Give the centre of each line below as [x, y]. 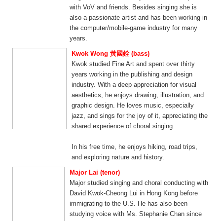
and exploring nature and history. [118, 157]
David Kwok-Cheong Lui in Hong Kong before [134, 193]
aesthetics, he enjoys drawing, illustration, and [138, 95]
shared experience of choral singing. [123, 126]
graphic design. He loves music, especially [133, 105]
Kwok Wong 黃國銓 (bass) [110, 54]
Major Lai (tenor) [95, 172]
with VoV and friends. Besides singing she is [133, 7]
